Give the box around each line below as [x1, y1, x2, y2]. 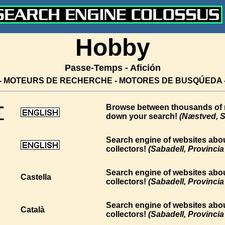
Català [21, 205, 45, 214]
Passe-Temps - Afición [64, 63, 161, 73]
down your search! [106, 112, 177, 121]
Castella [21, 173, 51, 181]
